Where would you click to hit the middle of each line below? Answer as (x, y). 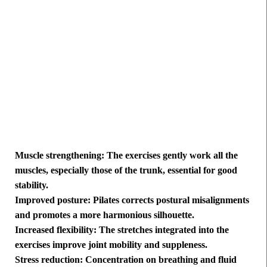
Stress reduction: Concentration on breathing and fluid (126, 260)
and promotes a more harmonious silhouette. (105, 215)
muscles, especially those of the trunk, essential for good (126, 170)
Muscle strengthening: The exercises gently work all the (126, 156)
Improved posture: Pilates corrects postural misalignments (132, 200)
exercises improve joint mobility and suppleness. (111, 245)
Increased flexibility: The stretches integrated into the (122, 230)
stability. (32, 185)
